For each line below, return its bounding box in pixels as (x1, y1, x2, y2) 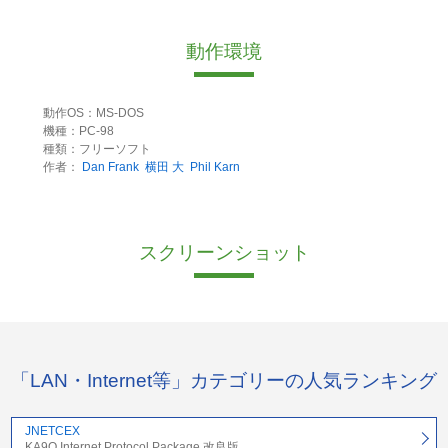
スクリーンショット (138, 242, 310, 264)
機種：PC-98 (42, 124, 114, 139)
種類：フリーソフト (42, 142, 151, 157)
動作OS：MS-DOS (42, 106, 144, 121)
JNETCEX (24, 423, 80, 438)
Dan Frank (81, 160, 139, 175)
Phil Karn (189, 160, 240, 175)
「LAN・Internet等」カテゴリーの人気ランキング (11, 369, 437, 391)
